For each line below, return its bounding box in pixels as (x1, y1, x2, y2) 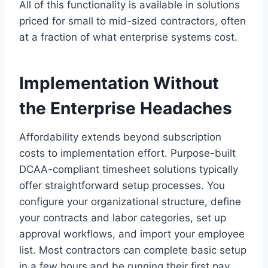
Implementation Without (19, 72, 219, 93)
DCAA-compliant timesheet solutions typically (19, 163, 238, 175)
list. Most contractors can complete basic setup (19, 243, 246, 256)
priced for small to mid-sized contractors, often (19, 14, 246, 27)
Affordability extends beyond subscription (19, 130, 221, 143)
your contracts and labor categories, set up (19, 211, 226, 224)
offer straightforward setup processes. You (19, 179, 225, 191)
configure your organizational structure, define (19, 195, 241, 208)
